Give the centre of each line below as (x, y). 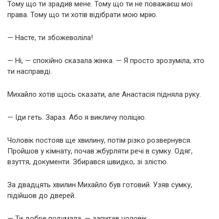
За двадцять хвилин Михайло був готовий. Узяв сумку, (100, 185)
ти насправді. (30, 72)
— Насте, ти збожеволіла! (50, 38)
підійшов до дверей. (42, 196)
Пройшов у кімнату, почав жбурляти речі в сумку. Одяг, (100, 151)
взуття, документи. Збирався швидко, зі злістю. (88, 162)
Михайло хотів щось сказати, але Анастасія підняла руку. (104, 95)
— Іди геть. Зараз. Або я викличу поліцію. (77, 118)
